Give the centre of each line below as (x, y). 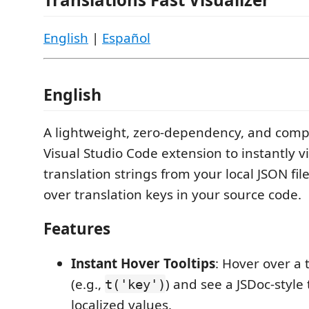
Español (126, 38)
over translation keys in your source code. (172, 194)
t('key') (135, 284)
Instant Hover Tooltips (143, 263)
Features (77, 229)
